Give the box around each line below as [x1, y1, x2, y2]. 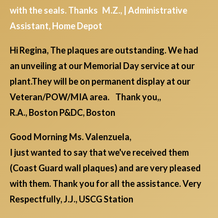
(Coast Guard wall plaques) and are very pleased [10, 163, 201, 174]
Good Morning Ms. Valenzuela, [10, 131, 131, 143]
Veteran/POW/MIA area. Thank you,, [10, 91, 161, 103]
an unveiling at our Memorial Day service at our [10, 60, 195, 72]
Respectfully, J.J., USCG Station [10, 194, 135, 205]
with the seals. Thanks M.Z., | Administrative [10, 5, 187, 16]
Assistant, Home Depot [10, 20, 102, 32]
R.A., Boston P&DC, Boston [10, 107, 115, 118]
